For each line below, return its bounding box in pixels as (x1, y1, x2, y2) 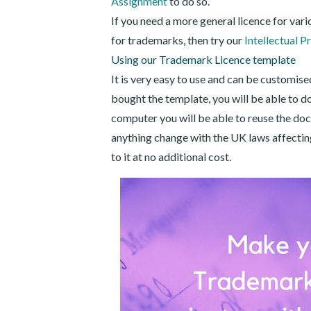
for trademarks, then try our (111, 33, 244, 47)
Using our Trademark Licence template (111, 53, 296, 66)
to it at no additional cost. (111, 150, 231, 163)
